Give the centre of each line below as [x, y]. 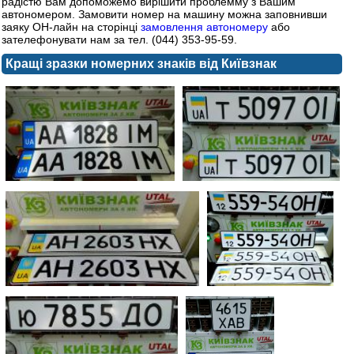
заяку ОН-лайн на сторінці [71, 26]
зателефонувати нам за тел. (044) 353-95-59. [119, 39]
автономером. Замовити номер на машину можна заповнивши [164, 14]
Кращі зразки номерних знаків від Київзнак [141, 63]
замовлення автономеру [204, 26]
